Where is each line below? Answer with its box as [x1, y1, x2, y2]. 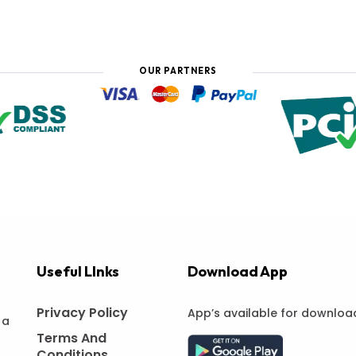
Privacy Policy [37, 303, 128, 322]
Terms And [37, 328, 106, 347]
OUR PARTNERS [139, 65, 217, 76]
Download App [188, 261, 288, 281]
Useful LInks [37, 261, 119, 281]
